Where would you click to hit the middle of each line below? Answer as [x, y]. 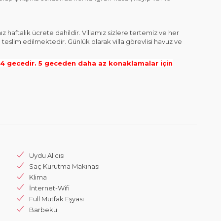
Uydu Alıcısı [47, 155]
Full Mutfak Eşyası [56, 199]
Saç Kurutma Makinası [64, 166]
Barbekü [43, 210]
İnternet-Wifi [49, 188]
